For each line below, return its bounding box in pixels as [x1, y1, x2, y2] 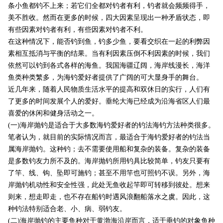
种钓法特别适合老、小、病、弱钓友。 [7, 205, 126, 213]
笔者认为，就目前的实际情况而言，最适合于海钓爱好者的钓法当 [7, 133, 210, 141]
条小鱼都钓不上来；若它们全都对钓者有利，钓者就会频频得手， [7, 2, 210, 10]
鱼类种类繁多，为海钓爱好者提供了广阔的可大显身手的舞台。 [7, 74, 203, 82]
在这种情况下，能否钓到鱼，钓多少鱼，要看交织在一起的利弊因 [7, 38, 210, 46]
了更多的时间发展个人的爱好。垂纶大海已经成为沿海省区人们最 [7, 98, 210, 106]
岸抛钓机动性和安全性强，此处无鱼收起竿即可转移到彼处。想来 [7, 181, 210, 189]
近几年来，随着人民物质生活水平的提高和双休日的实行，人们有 [7, 86, 210, 94]
